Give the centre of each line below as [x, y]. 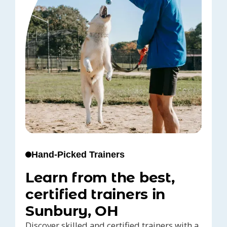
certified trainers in [96, 194]
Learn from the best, [100, 178]
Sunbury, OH [72, 211]
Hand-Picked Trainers [78, 155]
